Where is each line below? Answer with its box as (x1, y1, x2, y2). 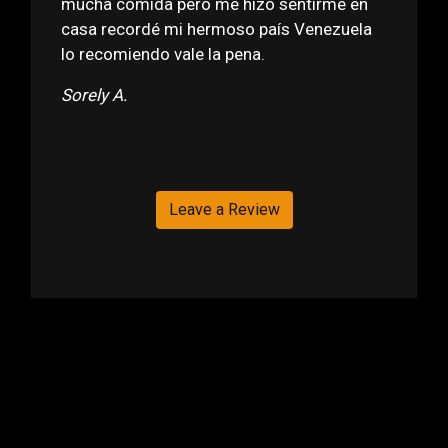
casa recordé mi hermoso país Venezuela (61, 18, 373, 39)
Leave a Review (168, 199, 280, 219)
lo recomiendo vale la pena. (61, 43, 266, 64)
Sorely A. (61, 84, 128, 105)
